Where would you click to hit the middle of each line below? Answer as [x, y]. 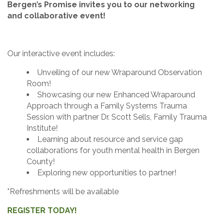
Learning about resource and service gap [110, 139]
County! [41, 162]
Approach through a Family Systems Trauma [107, 106]
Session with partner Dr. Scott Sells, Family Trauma [117, 117]
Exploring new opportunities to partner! [107, 173]
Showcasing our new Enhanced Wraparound [116, 95]
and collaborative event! [56, 16]
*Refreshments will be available [65, 192]
